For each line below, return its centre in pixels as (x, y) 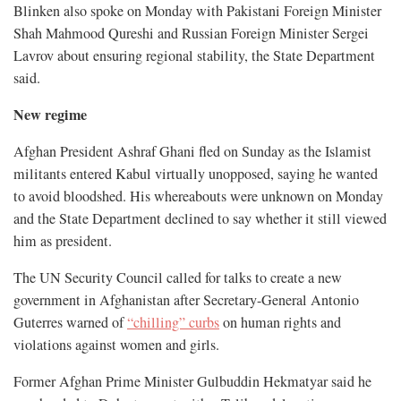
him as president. (63, 241)
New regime (50, 115)
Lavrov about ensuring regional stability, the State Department (194, 56)
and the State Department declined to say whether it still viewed (200, 219)
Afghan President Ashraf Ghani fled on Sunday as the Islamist (192, 152)
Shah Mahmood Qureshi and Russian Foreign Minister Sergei (191, 34)
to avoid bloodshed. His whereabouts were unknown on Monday (198, 196)
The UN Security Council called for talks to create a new (178, 278)
